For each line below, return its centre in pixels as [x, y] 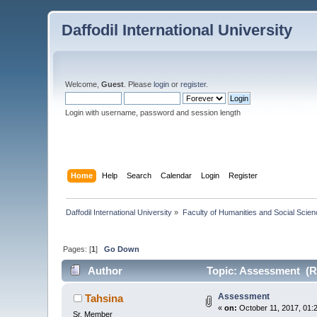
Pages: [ [77, 249]
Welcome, [83, 84]
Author [105, 271]
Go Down [122, 249]
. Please [139, 84]
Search [139, 175]
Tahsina [104, 299]
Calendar [176, 175]
